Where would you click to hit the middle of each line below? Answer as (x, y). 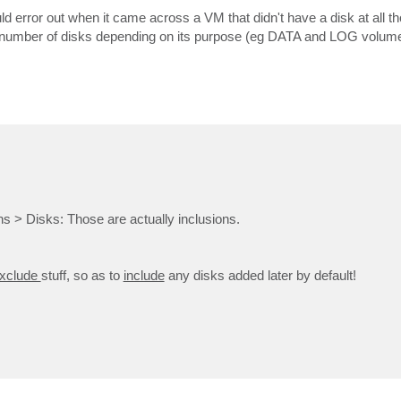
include (144, 275)
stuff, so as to (82, 275)
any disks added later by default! (260, 275)
